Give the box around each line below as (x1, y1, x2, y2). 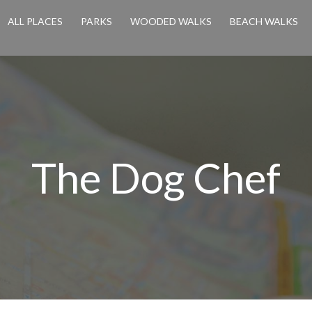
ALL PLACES (8, 15, 63, 27)
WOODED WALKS (130, 15, 212, 27)
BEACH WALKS (230, 15, 299, 27)
